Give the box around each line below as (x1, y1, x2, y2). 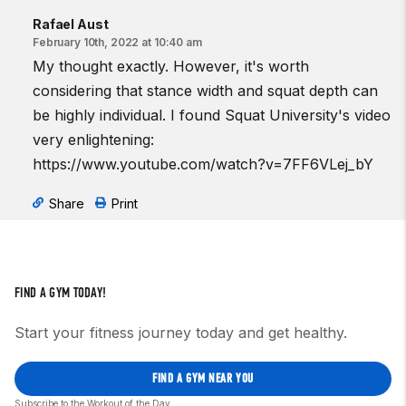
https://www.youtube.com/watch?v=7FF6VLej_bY (33, 155, 373, 173)
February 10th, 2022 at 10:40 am (33, 35, 202, 49)
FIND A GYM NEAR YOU (152, 371, 254, 386)
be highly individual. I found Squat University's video (33, 106, 391, 124)
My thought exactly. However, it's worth (33, 57, 309, 75)
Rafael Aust (33, 16, 109, 32)
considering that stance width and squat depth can (33, 82, 378, 100)
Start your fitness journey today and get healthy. (14, 324, 347, 342)
